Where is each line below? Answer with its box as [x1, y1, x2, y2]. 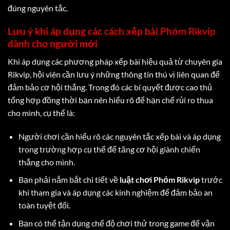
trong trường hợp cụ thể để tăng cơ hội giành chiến [18, 144, 200, 154]
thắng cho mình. [18, 157, 75, 167]
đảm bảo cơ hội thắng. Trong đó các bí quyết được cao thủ [8, 82, 212, 92]
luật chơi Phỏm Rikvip [119, 175, 200, 185]
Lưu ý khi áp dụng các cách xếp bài [8, 25, 160, 37]
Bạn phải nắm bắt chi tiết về [18, 175, 120, 185]
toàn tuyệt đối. [18, 200, 70, 210]
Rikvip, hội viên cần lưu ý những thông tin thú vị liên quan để [8, 69, 220, 79]
